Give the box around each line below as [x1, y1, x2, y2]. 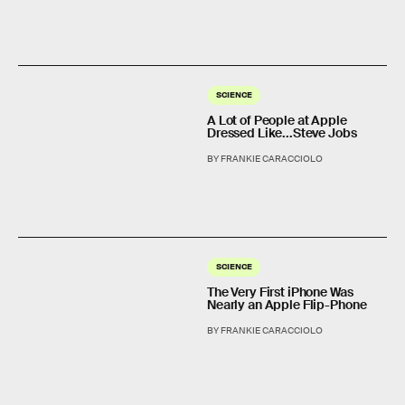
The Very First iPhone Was [207, 283, 353, 300]
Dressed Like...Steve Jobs [207, 124, 357, 141]
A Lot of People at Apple [207, 111, 347, 128]
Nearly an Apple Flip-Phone [207, 296, 367, 313]
